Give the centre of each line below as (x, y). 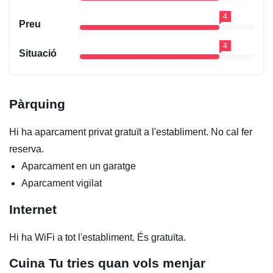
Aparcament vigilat (62, 183)
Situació (38, 53)
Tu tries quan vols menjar (127, 263)
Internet (33, 209)
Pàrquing (37, 104)
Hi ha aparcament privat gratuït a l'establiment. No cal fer (131, 132)
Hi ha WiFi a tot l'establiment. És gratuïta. (97, 237)
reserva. (27, 149)
